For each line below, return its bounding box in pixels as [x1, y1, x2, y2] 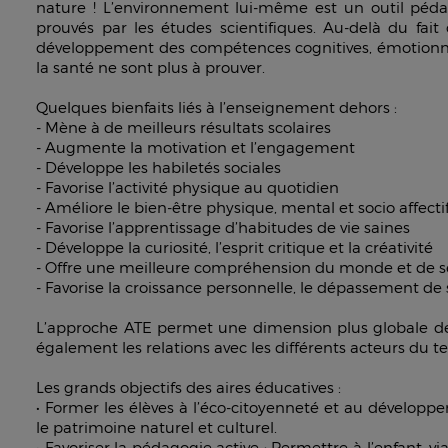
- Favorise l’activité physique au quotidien [36, 178, 340, 196]
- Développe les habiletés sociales [36, 158, 282, 176]
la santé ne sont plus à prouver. [36, 58, 266, 76]
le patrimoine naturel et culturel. [36, 418, 278, 436]
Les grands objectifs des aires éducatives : [36, 378, 342, 396]
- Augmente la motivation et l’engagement [36, 138, 356, 156]
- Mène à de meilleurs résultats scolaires [36, 118, 332, 136]
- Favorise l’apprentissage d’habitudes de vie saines [36, 218, 411, 236]
